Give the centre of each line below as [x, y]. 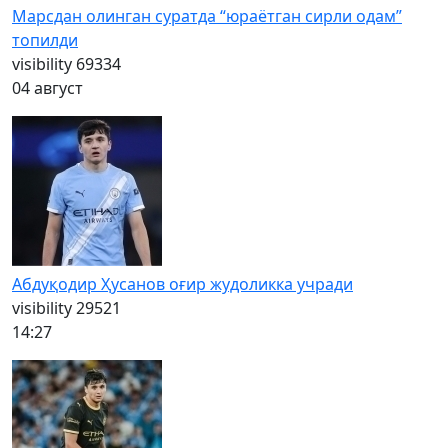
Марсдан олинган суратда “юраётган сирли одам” [207, 15]
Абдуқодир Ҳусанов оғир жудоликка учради [182, 283]
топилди [45, 39]
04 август [47, 87]
